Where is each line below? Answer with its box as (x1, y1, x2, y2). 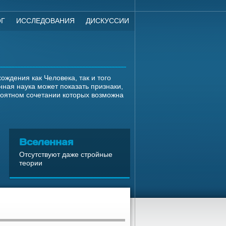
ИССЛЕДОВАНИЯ (16, 17, 75, 25)
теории (19, 159, 42, 167)
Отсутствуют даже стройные (19, 150, 112, 158)
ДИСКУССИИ (86, 17, 129, 25)
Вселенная (19, 136, 73, 147)
